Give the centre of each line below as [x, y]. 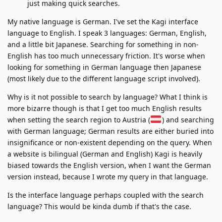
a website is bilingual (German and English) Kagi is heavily [105, 154]
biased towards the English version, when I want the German [109, 165]
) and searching [188, 119]
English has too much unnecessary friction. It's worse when [106, 55]
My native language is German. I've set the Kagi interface [103, 21]
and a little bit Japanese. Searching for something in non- [103, 44]
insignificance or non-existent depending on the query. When [110, 142]
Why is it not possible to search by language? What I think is [108, 97]
